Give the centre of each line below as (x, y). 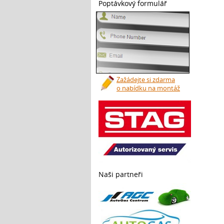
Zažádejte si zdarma (146, 80)
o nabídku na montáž (148, 88)
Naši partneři (121, 174)
